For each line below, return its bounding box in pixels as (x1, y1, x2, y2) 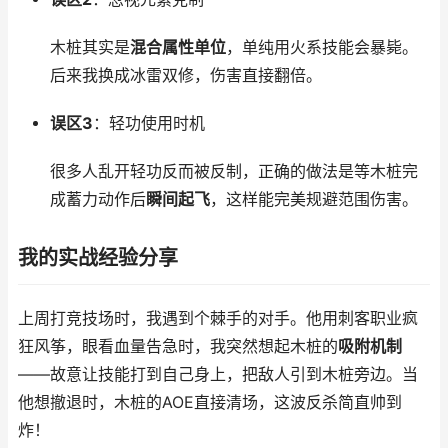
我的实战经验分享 (18, 246, 178, 270)
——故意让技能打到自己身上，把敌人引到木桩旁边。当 (18, 365, 418, 384)
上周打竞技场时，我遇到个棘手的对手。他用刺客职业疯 (18, 309, 418, 328)
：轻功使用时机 (92, 114, 205, 133)
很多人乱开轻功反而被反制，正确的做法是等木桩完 (49, 162, 418, 181)
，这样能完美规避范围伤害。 (209, 190, 418, 209)
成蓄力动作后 (49, 190, 146, 209)
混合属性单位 (129, 38, 226, 57)
